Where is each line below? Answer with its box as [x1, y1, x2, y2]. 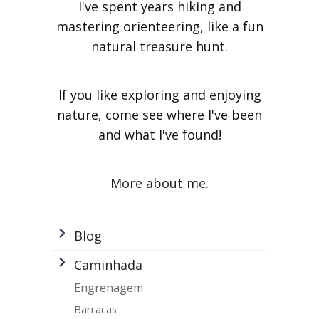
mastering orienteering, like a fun [56, 18, 263, 36]
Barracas [74, 302, 117, 317]
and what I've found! [98, 126, 221, 144]
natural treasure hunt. [91, 38, 228, 56]
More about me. [110, 174, 209, 192]
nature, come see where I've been [57, 106, 262, 124]
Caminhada [74, 256, 142, 274]
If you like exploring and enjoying [58, 86, 261, 104]
